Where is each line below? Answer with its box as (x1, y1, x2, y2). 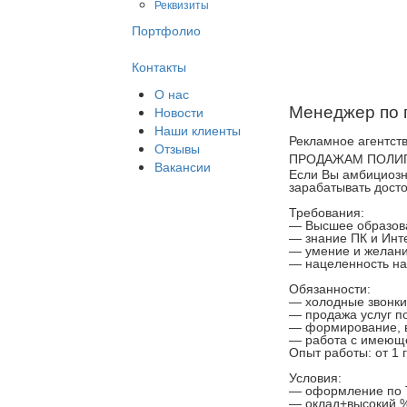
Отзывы (154, 139, 200, 157)
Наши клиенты (154, 121, 241, 139)
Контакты (132, 57, 186, 75)
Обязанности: (288, 282, 371, 296)
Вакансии (154, 157, 211, 175)
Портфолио (132, 21, 201, 39)
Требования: (288, 205, 364, 220)
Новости (154, 103, 203, 121)
